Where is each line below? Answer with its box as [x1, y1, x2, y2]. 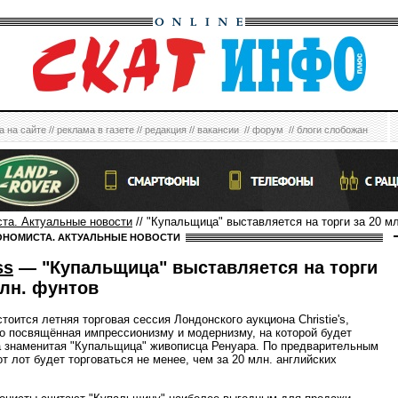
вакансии [197, 124, 239, 135]
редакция [145, 124, 187, 135]
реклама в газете [57, 124, 134, 135]
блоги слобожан [297, 124, 368, 135]
